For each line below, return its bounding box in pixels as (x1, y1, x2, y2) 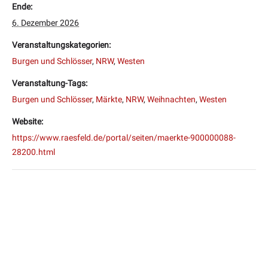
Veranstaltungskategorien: (12, 40, 111, 50)
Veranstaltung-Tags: (12, 78, 87, 89)
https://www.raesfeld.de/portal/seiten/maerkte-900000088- (12, 133, 236, 143)
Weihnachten (147, 95, 196, 105)
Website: (12, 117, 43, 127)
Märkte (96, 95, 122, 105)
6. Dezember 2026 (12, 18, 79, 28)
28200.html (12, 147, 55, 157)
